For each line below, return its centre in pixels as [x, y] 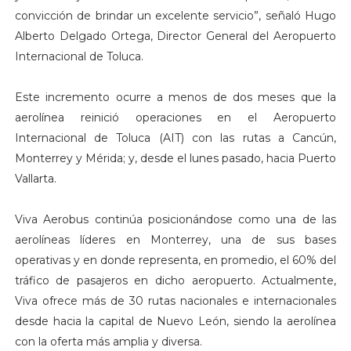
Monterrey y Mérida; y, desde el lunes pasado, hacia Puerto [175, 158]
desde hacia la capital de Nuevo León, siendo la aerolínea [175, 321]
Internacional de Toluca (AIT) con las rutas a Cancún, [175, 138]
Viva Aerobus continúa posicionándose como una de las [175, 219]
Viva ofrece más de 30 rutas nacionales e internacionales [175, 300]
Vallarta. [35, 178]
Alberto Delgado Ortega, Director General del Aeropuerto [175, 36]
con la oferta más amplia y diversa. [108, 341]
